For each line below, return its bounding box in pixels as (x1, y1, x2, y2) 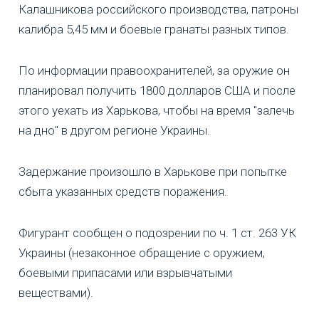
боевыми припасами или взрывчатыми (19, 266, 232, 281)
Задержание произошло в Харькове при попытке (19, 164, 287, 179)
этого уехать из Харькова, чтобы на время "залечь (19, 103, 295, 118)
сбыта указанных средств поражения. (19, 184, 227, 199)
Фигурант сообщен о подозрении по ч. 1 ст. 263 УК (19, 226, 296, 241)
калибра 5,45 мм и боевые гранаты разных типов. (19, 22, 289, 37)
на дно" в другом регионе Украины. (19, 123, 210, 138)
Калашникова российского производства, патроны (19, 2, 298, 17)
